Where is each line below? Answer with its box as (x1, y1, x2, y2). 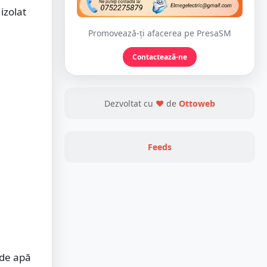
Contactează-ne (132, 52, 187, 63)
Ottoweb (179, 98, 215, 110)
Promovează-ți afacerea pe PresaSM (88, 27, 231, 39)
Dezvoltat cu (104, 98, 156, 110)
